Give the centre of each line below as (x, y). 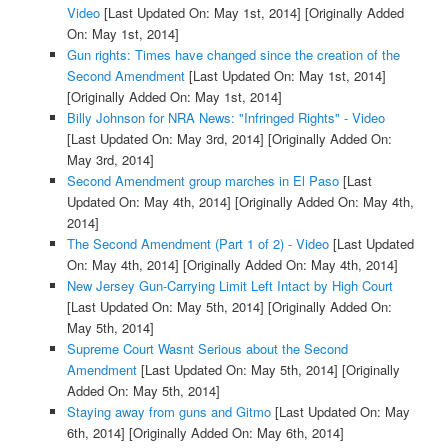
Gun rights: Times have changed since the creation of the (233, 54)
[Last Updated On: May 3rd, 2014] (165, 138)
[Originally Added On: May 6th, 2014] (234, 432)
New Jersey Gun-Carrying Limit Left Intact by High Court (229, 285)
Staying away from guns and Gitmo (168, 411)
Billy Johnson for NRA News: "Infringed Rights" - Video (225, 117)
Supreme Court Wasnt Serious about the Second (207, 348)
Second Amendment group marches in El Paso (202, 180)
